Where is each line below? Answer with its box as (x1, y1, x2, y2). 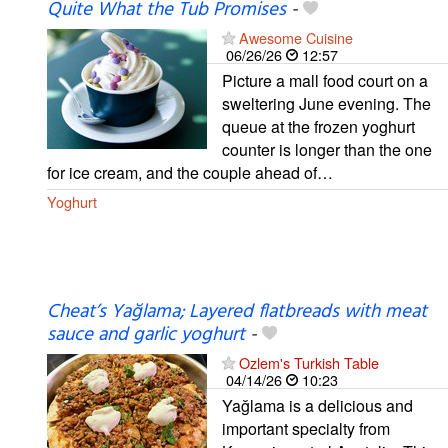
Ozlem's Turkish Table (239, 351, 379, 373)
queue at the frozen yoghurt (222, 114, 415, 138)
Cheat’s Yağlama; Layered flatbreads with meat (47, 296, 427, 327)
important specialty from (222, 416, 390, 440)
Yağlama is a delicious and (222, 393, 413, 417)
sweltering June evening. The (222, 91, 431, 115)
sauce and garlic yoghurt (47, 319, 245, 350)
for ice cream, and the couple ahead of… (47, 160, 333, 184)
